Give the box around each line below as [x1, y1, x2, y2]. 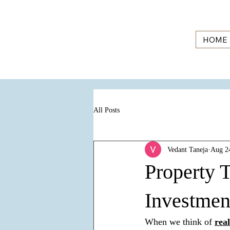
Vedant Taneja [167, 145, 208, 154]
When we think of [145, 217, 215, 227]
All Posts [93, 106, 120, 114]
